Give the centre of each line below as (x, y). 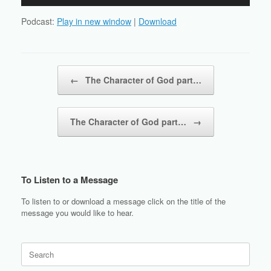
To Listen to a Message (70, 180)
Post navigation (48, 71)
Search (33, 248)
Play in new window (94, 21)
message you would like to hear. (77, 213)
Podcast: (39, 21)
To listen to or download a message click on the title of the (123, 201)
